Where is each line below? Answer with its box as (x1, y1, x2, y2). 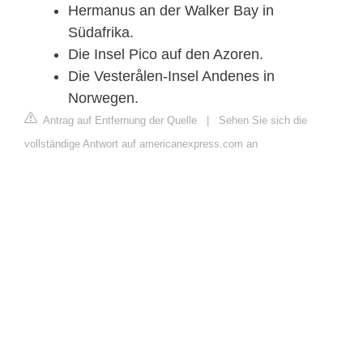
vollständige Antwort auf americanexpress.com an (24, 137, 258, 150)
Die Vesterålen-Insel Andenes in (68, 67, 275, 84)
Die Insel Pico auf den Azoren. (68, 45, 263, 62)
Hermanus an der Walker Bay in (68, 2, 274, 19)
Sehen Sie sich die (219, 113, 307, 126)
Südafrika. (68, 23, 134, 41)
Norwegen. (68, 89, 139, 106)
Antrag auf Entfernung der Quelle (41, 113, 197, 126)
